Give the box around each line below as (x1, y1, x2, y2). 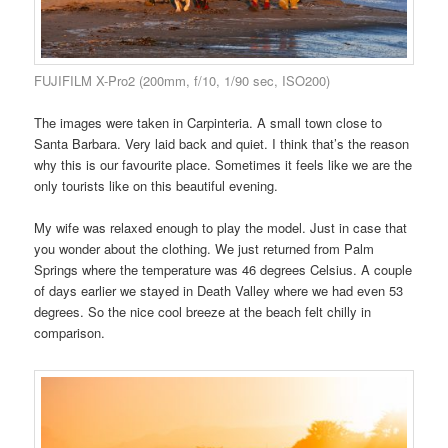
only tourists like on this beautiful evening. (34, 176, 279, 196)
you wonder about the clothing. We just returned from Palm (34, 239, 375, 259)
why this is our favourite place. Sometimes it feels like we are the (34, 155, 413, 175)
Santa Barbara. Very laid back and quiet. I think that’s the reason (34, 134, 410, 154)
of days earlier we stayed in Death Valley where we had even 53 (34, 281, 404, 301)
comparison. (34, 323, 106, 343)
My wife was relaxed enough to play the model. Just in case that (34, 218, 408, 238)
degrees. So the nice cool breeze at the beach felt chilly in (34, 302, 372, 322)
